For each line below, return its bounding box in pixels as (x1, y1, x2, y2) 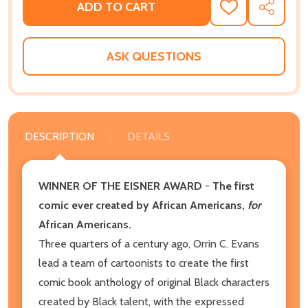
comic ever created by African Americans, (38, 198, 247, 212)
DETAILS (127, 129, 170, 143)
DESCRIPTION (25, 129, 94, 143)
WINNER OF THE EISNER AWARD (38, 179, 202, 192)
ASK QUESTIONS (107, 48, 201, 64)
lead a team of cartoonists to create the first (38, 256, 249, 269)
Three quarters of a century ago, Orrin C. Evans (38, 236, 259, 250)
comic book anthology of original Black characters (38, 275, 269, 289)
